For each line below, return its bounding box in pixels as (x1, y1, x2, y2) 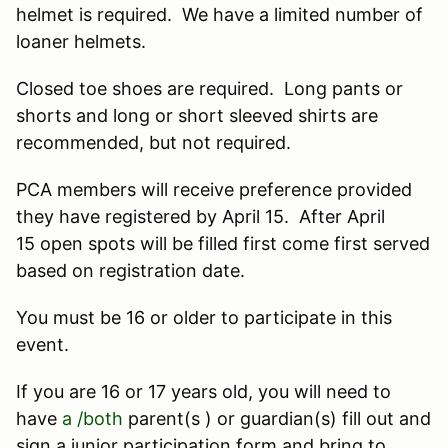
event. (16, 333, 69, 355)
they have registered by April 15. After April (16, 205, 385, 227)
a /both (62, 407, 123, 429)
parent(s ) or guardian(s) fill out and (123, 407, 431, 429)
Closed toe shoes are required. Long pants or (16, 77, 403, 99)
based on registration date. (16, 259, 250, 281)
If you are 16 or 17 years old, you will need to (16, 380, 391, 402)
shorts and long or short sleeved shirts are (16, 104, 378, 126)
